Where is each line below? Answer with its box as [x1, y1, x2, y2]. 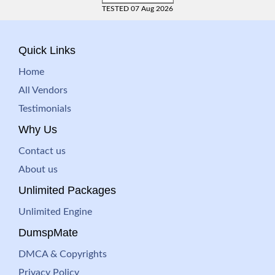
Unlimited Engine [18, 207, 92, 217]
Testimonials [18, 104, 71, 114]
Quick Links [18, 44, 76, 56]
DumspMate [18, 227, 78, 239]
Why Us [18, 123, 57, 136]
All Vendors [18, 85, 68, 95]
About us [18, 165, 58, 174]
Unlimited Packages [18, 184, 116, 196]
